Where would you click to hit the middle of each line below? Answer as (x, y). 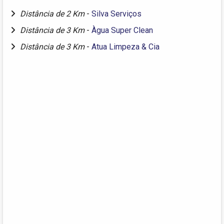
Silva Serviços (116, 13)
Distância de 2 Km (53, 13)
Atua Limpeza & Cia (125, 46)
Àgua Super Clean (122, 30)
